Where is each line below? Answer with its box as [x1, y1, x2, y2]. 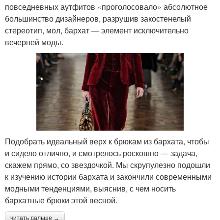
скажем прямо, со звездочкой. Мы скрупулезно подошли [5, 159, 210, 170]
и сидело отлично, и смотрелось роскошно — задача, [5, 147, 197, 159]
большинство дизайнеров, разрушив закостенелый [5, 12, 191, 24]
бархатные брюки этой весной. [5, 194, 117, 206]
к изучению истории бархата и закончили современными [5, 170, 212, 182]
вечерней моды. [5, 36, 63, 48]
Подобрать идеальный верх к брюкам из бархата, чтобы [5, 135, 209, 147]
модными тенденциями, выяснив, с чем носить [5, 182, 176, 194]
